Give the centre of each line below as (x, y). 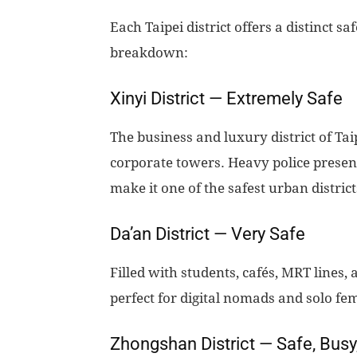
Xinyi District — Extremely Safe (226, 99)
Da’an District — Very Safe (208, 234)
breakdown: (149, 53)
